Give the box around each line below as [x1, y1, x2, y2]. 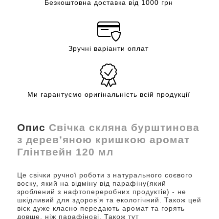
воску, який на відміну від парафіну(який [17, 179, 166, 187]
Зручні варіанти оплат [68, 44, 149, 52]
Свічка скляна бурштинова [49, 121, 199, 133]
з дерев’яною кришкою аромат [17, 133, 190, 145]
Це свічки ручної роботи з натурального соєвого [17, 171, 193, 179]
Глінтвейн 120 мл [17, 146, 113, 157]
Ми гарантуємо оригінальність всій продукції [27, 90, 190, 98]
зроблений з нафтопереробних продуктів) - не [17, 187, 186, 196]
